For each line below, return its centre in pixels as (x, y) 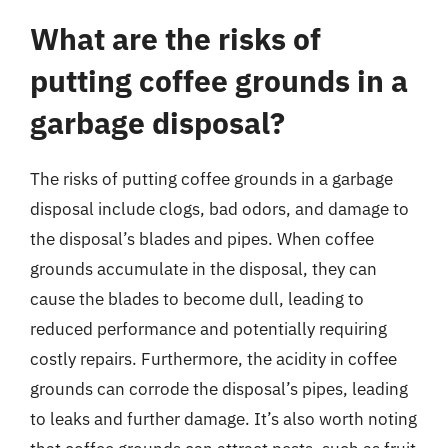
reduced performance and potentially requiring (208, 329)
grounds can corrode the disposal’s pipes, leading (219, 389)
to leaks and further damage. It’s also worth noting (223, 419)
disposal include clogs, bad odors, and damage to (219, 209)
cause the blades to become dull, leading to (197, 299)
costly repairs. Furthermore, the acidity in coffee (213, 359)
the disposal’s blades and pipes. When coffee (202, 239)
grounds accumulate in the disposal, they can (203, 269)
